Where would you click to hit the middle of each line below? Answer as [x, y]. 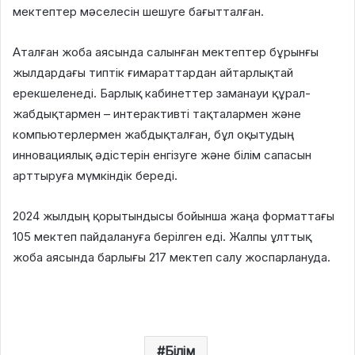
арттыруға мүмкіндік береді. [95, 175]
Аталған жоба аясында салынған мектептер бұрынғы [166, 52]
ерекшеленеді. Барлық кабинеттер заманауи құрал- [162, 93]
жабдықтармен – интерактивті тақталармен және [157, 113]
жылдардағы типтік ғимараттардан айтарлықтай [153, 72]
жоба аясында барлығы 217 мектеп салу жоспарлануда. [172, 257]
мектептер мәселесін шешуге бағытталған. [138, 11]
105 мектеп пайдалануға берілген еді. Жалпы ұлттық [162, 236]
